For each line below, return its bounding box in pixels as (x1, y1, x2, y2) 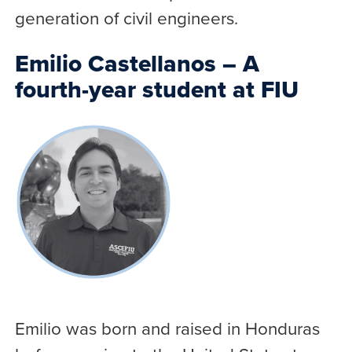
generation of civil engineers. (14, 5, 238, 31)
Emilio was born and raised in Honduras (14, 316, 320, 341)
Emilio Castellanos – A (14, 46, 259, 81)
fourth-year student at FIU (14, 72, 299, 107)
